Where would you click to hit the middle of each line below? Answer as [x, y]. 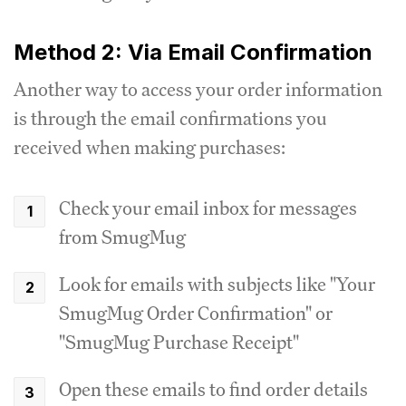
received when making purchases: [150, 147]
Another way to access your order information [198, 89]
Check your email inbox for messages [208, 208]
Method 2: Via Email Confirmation [193, 52]
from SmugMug [122, 237]
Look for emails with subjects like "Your [217, 284]
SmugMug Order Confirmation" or [196, 313]
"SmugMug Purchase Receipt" [179, 342]
